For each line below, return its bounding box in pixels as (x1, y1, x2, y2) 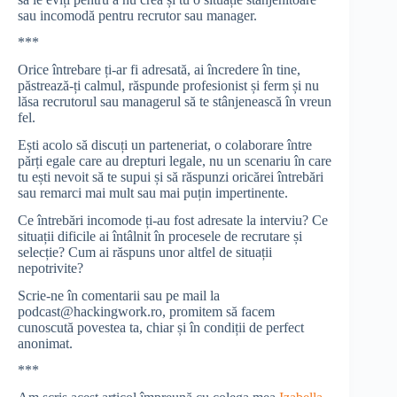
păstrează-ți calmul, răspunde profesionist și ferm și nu (18, 78, 319, 94)
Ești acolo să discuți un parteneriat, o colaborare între (18, 136, 312, 152)
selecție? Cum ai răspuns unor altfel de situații (18, 244, 272, 260)
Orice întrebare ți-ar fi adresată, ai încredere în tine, (18, 62, 300, 78)
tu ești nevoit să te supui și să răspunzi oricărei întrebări (18, 168, 323, 184)
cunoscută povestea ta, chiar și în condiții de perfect (18, 319, 304, 335)
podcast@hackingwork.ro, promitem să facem (18, 303, 275, 319)
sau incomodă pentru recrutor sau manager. (18, 7, 261, 23)
